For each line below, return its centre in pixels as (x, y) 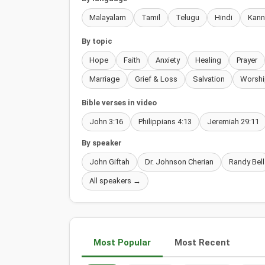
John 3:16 (106, 121)
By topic (97, 41)
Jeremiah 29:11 (233, 121)
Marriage (104, 79)
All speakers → (115, 180)
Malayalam (108, 17)
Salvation (209, 79)
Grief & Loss (156, 79)
